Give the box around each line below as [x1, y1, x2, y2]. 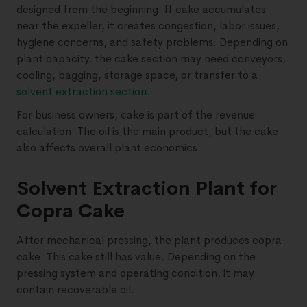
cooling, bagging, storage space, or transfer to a [16, 68, 258, 82]
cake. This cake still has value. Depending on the [16, 249, 256, 264]
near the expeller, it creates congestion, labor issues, [16, 19, 280, 33]
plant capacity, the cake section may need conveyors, [16, 51, 286, 66]
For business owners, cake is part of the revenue [16, 108, 255, 122]
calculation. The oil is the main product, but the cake [16, 124, 278, 138]
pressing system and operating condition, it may [16, 266, 254, 280]
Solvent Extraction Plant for [16, 176, 277, 200]
